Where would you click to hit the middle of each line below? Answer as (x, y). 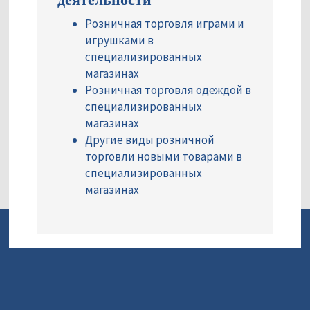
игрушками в (119, 40)
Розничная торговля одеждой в (168, 90)
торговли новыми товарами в (164, 157)
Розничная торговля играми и (165, 24)
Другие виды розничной (150, 140)
